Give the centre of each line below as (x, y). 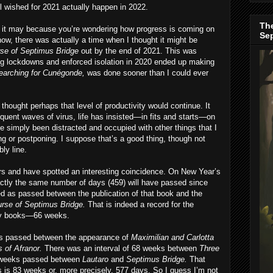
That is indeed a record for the (141, 204)
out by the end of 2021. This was (139, 51)
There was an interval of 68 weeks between (122, 248)
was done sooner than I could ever (148, 73)
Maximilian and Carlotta (172, 237)
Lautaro (97, 259)
